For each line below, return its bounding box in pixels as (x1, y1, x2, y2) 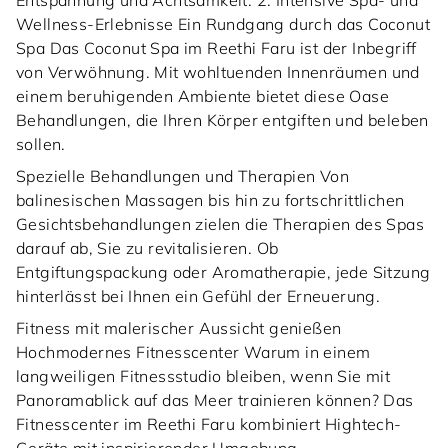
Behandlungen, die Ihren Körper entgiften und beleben (16, 110, 429, 131)
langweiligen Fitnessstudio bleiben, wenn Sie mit (16, 366, 391, 387)
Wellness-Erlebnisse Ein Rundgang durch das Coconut (16, 14, 430, 35)
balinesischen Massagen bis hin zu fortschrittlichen (16, 190, 405, 211)
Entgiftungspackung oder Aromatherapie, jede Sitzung (16, 262, 431, 283)
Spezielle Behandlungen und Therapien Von (16, 166, 349, 187)
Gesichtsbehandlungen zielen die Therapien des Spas (16, 214, 424, 235)
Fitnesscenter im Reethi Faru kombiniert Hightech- (16, 414, 402, 435)
